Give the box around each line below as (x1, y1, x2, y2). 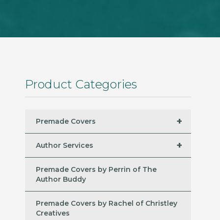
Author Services (36, 141, 93, 150)
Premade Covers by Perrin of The (36, 165, 157, 174)
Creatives (36, 209, 70, 218)
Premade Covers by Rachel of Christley (36, 199, 177, 208)
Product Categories (25, 77, 137, 91)
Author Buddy (36, 175, 86, 184)
